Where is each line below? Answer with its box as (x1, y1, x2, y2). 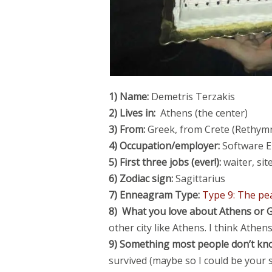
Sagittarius (172, 172, 225, 186)
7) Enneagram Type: (108, 188, 200, 202)
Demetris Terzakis (148, 90, 235, 104)
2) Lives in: (108, 106, 155, 120)
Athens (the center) (155, 106, 248, 120)
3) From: (108, 123, 145, 137)
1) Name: (108, 90, 149, 104)
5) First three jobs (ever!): (108, 155, 221, 169)
